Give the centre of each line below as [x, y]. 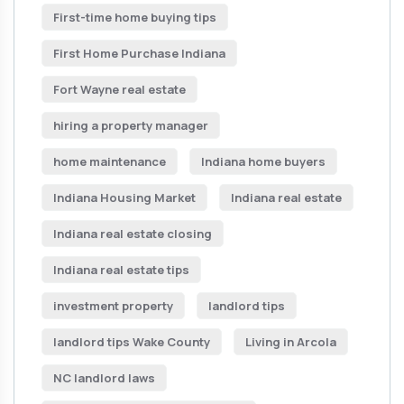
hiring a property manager [131, 125]
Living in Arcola [291, 342]
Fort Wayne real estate [119, 89]
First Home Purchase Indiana [139, 53]
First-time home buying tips [135, 17]
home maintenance [110, 161]
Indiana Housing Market [124, 197]
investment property [113, 306]
